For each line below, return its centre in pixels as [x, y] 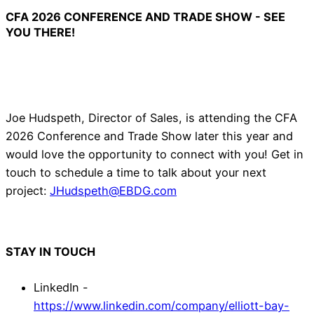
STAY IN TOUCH [50, 251]
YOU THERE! [40, 32]
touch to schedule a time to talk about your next [136, 173]
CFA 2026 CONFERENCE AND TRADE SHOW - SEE [145, 16]
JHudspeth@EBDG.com [113, 191]
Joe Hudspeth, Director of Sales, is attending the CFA [151, 118]
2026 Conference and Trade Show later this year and [149, 136]
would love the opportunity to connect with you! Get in [155, 155]
